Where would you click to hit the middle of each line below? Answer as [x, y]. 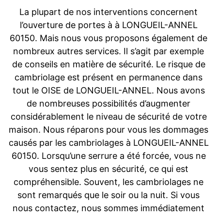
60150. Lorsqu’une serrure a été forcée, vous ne [108, 156]
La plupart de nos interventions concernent [108, 12]
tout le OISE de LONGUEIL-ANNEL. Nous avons [108, 91]
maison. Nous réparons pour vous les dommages [108, 130]
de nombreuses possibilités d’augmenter [108, 104]
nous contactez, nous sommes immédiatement [108, 208]
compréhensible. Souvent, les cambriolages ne [108, 182]
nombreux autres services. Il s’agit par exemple [108, 51]
